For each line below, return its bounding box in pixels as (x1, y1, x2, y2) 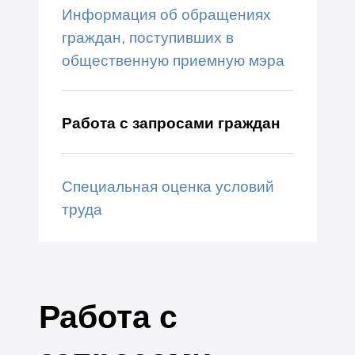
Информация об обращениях (61, 5, 271, 23)
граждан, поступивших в (61, 28, 234, 46)
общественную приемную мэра (61, 51, 284, 69)
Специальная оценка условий (61, 177, 274, 195)
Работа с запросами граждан (61, 114, 280, 132)
